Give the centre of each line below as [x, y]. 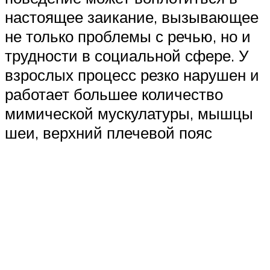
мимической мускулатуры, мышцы [129, 114]
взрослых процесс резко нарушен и [132, 75]
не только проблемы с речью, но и [128, 36]
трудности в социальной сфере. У [127, 56]
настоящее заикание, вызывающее [132, 17]
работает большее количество [114, 94]
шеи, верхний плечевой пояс [108, 133]
